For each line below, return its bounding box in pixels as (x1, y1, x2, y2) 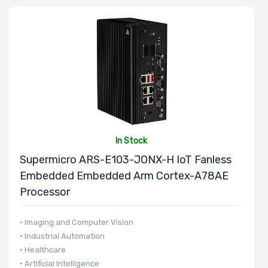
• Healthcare (20, 245, 66, 254)
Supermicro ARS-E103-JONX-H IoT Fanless (20, 153, 232, 166)
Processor (20, 185, 70, 199)
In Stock (115, 135, 148, 146)
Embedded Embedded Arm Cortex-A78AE (20, 169, 229, 182)
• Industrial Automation (20, 231, 105, 240)
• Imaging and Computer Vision (20, 217, 133, 227)
